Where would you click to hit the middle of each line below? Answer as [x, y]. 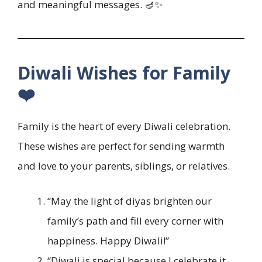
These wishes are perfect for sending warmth [121, 146]
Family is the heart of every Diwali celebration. [124, 126]
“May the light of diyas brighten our [130, 201]
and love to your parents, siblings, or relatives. [124, 166]
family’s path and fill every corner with [135, 220]
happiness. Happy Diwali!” [108, 240]
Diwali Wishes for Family [124, 73]
